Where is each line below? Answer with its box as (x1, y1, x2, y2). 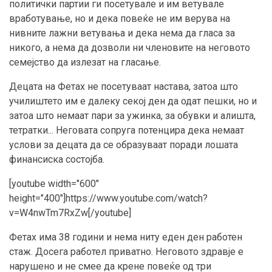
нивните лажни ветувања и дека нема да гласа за (9, 27, 235, 39)
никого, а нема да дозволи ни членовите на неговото (9, 42, 250, 54)
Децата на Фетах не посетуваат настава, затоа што (9, 81, 238, 93)
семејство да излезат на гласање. (9, 56, 161, 69)
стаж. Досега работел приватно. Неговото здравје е (9, 246, 243, 258)
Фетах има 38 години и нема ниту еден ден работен (9, 231, 242, 243)
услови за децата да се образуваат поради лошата (9, 139, 238, 151)
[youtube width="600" (9, 178, 99, 190)
